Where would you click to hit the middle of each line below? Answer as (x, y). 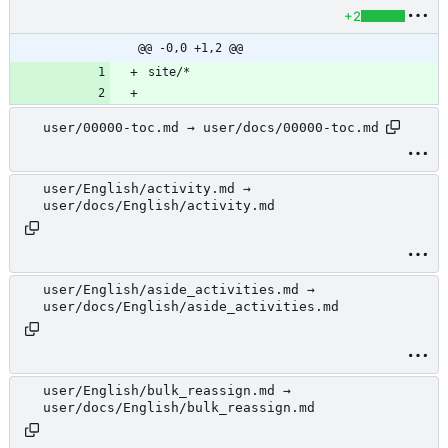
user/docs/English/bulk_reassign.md (179, 408)
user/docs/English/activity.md (159, 206)
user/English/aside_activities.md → (179, 290)
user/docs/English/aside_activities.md (191, 307)
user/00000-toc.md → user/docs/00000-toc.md (211, 127)
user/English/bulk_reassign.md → (167, 391)
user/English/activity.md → (147, 189)
